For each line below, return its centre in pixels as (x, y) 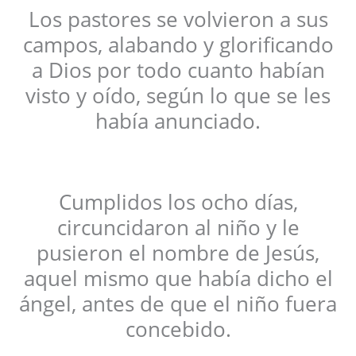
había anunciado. (178, 121)
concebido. (178, 329)
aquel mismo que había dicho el (178, 279)
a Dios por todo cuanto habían (178, 70)
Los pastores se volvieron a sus (178, 19)
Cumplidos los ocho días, (178, 202)
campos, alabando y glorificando (178, 45)
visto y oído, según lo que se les (178, 96)
